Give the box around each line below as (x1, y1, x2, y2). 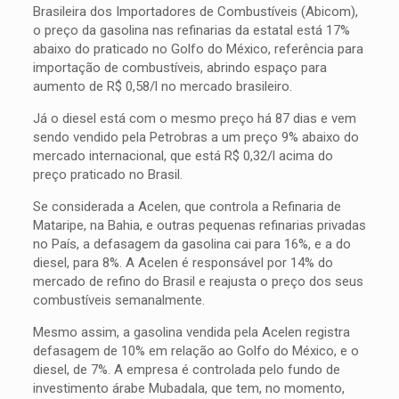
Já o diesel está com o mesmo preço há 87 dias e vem (32, 110, 356, 126)
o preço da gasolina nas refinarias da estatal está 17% (32, 22, 350, 38)
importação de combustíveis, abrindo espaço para (32, 60, 327, 76)
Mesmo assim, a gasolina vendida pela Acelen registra (32, 324, 350, 340)
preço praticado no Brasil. (32, 167, 183, 183)
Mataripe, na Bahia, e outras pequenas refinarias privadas (32, 217, 366, 233)
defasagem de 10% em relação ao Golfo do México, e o (32, 343, 359, 359)
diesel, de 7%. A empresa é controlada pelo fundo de (32, 362, 340, 378)
